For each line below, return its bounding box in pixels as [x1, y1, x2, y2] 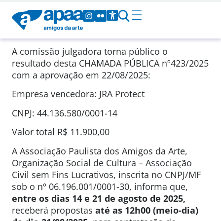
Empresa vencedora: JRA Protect [12, 88, 145, 100]
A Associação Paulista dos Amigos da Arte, [12, 145, 187, 157]
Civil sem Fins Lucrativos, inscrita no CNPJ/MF [12, 168, 201, 181]
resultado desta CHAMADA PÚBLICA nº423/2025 [12, 57, 209, 70]
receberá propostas [12, 204, 95, 216]
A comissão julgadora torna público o [12, 45, 168, 58]
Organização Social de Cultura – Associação [12, 156, 192, 169]
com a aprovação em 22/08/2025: [12, 69, 150, 81]
